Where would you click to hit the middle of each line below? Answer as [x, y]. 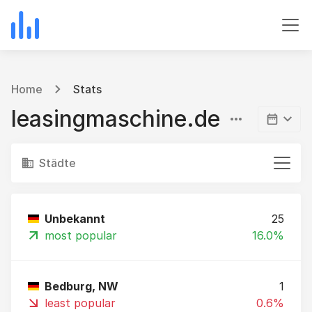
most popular [81, 235]
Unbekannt [75, 219]
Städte [57, 163]
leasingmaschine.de [116, 119]
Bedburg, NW [81, 286]
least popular [80, 303]
